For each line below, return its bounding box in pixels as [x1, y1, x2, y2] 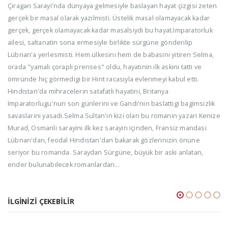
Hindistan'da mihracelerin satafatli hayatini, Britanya [8, 87, 168, 96]
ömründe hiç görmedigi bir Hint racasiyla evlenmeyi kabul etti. [8, 74, 199, 83]
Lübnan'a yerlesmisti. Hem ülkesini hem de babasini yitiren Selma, [8, 50, 214, 59]
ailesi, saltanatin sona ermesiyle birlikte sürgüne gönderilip [8, 38, 193, 47]
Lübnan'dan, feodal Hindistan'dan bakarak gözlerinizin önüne [8, 135, 200, 145]
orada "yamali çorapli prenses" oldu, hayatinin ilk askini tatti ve [8, 62, 202, 71]
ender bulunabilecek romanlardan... [8, 160, 120, 169]
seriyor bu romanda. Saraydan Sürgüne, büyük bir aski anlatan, [8, 148, 204, 157]
